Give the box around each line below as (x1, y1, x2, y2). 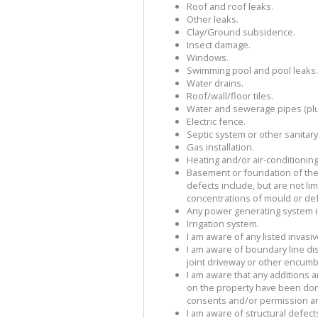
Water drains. (187, 77, 243, 90)
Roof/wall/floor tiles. (187, 89, 273, 103)
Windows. (187, 51, 229, 65)
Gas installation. (187, 141, 254, 154)
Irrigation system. (187, 217, 259, 231)
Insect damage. (187, 38, 251, 52)
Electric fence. (187, 115, 246, 128)
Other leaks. (187, 13, 238, 26)
